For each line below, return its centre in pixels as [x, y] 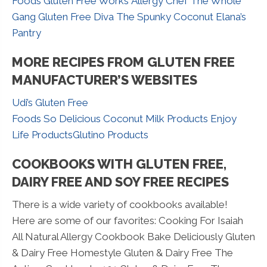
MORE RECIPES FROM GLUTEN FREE [123, 62]
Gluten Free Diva [76, 16]
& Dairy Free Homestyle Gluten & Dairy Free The [122, 252]
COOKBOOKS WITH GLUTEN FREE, [119, 164]
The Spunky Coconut [165, 16]
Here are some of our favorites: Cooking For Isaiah [128, 220]
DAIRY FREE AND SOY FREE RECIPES [120, 181]
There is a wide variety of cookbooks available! [121, 204]
